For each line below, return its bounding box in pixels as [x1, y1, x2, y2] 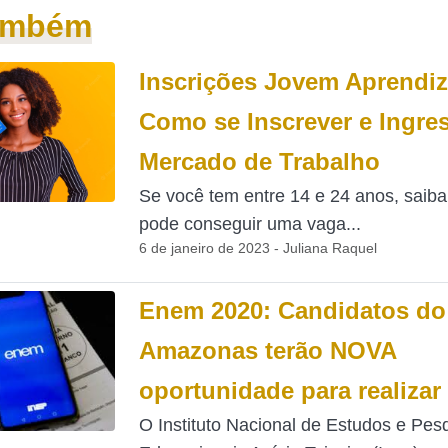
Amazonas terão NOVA [138, 337, 396, 364]
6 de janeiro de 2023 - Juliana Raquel [138, 240, 377, 256]
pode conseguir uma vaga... [138, 214, 361, 234]
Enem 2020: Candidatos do [138, 297, 446, 324]
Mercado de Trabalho [138, 148, 380, 175]
